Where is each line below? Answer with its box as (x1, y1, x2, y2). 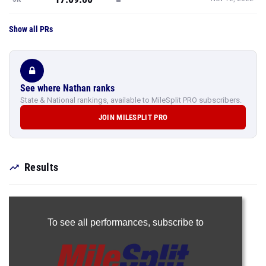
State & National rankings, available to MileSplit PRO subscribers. (20, 96, 242, 104)
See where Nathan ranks (20, 83, 115, 94)
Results (24, 161, 59, 173)
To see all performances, (47, 217, 153, 227)
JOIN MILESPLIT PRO (98, 113, 168, 122)
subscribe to (152, 217, 204, 227)
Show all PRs (9, 24, 53, 34)
